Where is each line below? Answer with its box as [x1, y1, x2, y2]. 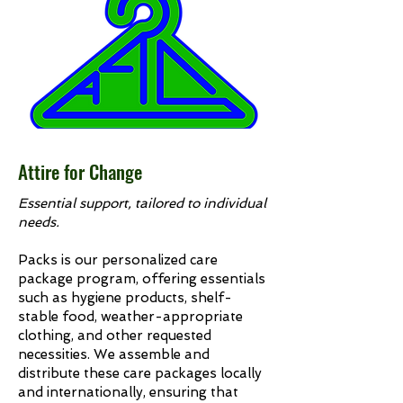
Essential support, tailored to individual [18, 195, 266, 211]
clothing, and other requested [18, 327, 211, 344]
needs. [18, 214, 59, 230]
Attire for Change [18, 157, 142, 185]
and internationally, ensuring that [18, 384, 238, 400]
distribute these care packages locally [18, 365, 262, 381]
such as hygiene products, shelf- [18, 290, 232, 306]
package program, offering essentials [18, 271, 265, 287]
